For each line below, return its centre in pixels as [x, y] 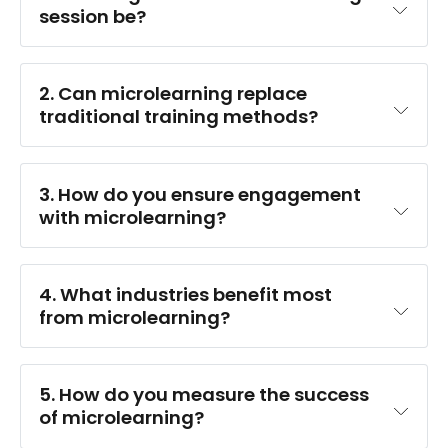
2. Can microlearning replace [173, 94]
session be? [93, 16]
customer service [317, 347]
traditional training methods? [179, 117]
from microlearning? [135, 317]
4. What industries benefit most [186, 294]
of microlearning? [122, 418]
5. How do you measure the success [204, 395]
